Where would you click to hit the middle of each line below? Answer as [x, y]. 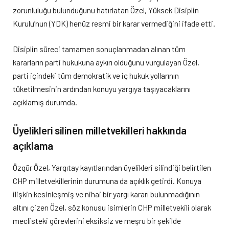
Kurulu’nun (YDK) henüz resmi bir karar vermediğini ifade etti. [114, 23]
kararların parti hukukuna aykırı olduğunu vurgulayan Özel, [106, 62]
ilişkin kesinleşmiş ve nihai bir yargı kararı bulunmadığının [106, 194]
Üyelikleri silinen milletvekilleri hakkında [100, 131]
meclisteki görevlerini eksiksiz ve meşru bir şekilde [97, 221]
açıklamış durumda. [45, 102]
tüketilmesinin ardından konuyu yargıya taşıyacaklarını [102, 88]
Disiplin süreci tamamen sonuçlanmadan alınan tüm [99, 49]
